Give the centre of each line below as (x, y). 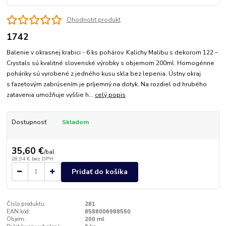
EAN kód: (19, 212)
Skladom (75, 122)
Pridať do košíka (100, 172)
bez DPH (42, 158)
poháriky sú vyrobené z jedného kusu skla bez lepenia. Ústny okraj (104, 74)
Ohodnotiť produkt (93, 20)
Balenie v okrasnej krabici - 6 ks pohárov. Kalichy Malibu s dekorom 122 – (112, 53)
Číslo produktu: (26, 204)
